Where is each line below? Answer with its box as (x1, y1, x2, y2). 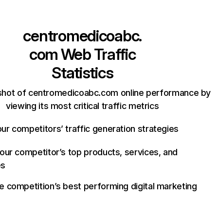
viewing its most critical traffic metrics (6, 101, 159, 111)
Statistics (52, 63, 113, 82)
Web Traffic (58, 45, 136, 64)
